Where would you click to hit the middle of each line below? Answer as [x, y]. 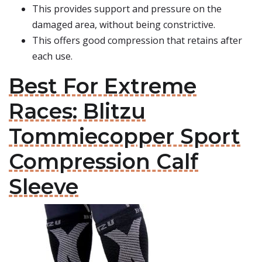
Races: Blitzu [77, 111]
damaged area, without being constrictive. [124, 25]
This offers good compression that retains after [137, 40]
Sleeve [44, 187]
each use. [52, 56]
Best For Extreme [103, 86]
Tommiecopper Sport [125, 136]
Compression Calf [104, 161]
